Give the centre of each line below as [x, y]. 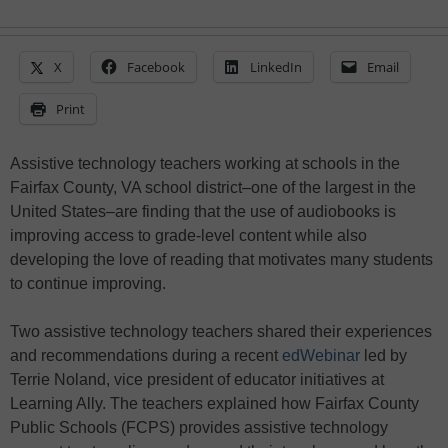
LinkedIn [276, 67]
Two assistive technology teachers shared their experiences [221, 332]
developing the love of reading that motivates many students [221, 260]
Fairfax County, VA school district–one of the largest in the [213, 188]
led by [383, 356]
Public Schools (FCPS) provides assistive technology [199, 428]
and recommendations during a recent [146, 356]
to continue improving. [88, 284]
